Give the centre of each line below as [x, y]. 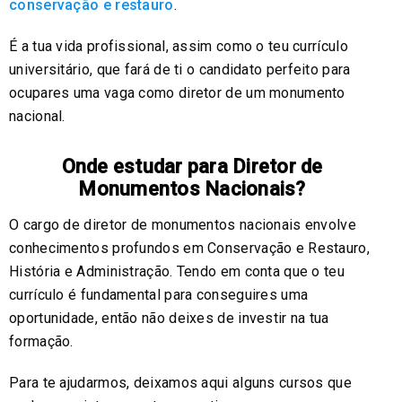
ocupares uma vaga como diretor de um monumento [177, 93]
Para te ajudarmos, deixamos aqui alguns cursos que [180, 383]
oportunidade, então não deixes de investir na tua [169, 319]
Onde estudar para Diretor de [192, 167]
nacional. [37, 117]
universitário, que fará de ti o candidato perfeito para [180, 70]
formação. [41, 342]
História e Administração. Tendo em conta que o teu [177, 272]
